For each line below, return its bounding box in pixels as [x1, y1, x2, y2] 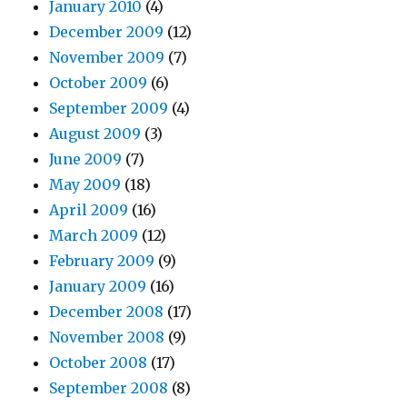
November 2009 [49, 48, 165, 67]
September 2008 [49, 379, 169, 398]
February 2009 [49, 252, 155, 271]
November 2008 [49, 328, 165, 347]
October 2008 [49, 353, 148, 372]
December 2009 [49, 23, 164, 42]
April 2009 [49, 201, 129, 220]
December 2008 [49, 303, 164, 322]
